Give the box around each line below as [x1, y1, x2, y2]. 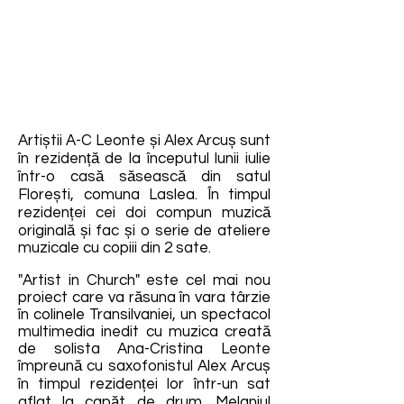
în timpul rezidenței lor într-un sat [18, 376, 271, 392]
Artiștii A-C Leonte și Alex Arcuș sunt [18, 133, 271, 149]
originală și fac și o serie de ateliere [18, 223, 271, 239]
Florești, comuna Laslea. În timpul [18, 187, 271, 203]
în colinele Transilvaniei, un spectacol [18, 307, 271, 323]
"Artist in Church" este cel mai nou [18, 272, 271, 289]
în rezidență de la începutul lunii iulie [18, 151, 271, 167]
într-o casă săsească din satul [18, 169, 271, 185]
